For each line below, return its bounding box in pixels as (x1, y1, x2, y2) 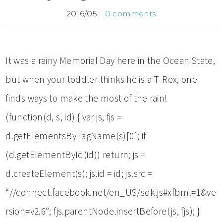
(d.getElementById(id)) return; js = (5, 148, 146, 161)
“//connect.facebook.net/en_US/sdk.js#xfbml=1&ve (5, 186, 217, 198)
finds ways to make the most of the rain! (5, 92, 168, 104)
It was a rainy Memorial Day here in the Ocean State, (5, 54, 216, 66)
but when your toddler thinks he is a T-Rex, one (5, 73, 198, 85)
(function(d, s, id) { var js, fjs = (5, 111, 122, 123)
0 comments (105, 8, 156, 18)
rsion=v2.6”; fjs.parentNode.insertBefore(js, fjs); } (5, 205, 200, 217)
